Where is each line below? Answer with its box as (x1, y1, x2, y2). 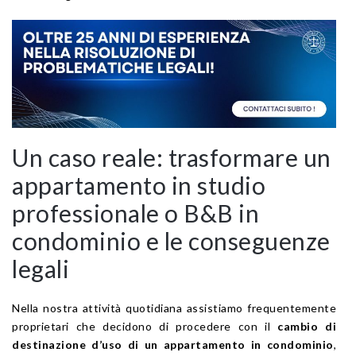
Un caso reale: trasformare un (12, 142, 331, 172)
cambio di (277, 319, 336, 333)
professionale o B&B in (12, 198, 259, 227)
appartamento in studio (12, 170, 265, 199)
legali (12, 253, 69, 283)
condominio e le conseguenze (12, 226, 331, 255)
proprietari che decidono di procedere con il (12, 319, 277, 333)
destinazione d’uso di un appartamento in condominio (12, 337, 334, 351)
